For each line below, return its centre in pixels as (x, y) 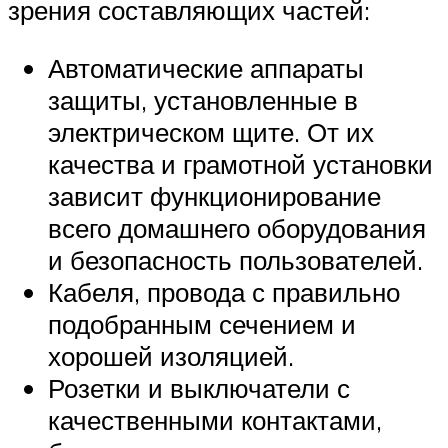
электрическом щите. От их (211, 131)
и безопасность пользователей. (235, 259)
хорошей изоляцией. (171, 355)
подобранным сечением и (202, 323)
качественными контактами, (215, 419)
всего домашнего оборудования (237, 227)
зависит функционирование (214, 195)
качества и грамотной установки (240, 163)
